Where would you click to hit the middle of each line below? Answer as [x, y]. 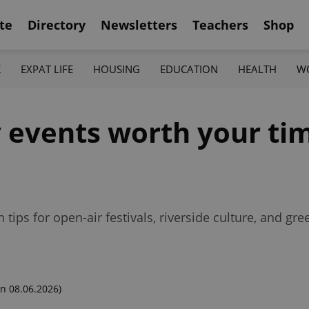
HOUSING [116, 69]
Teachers [220, 24]
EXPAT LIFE [47, 69]
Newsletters [139, 24]
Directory [57, 24]
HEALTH [258, 69]
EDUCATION [189, 69]
